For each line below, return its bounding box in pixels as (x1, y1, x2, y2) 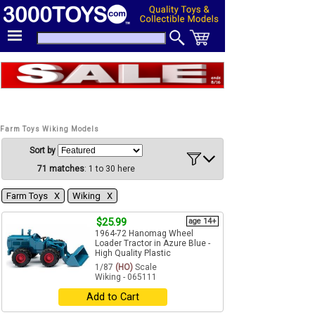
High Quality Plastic (95, 248, 171, 259)
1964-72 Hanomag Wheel (95, 229, 193, 239)
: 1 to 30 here (84, 164, 135, 174)
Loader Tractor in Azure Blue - (95, 238, 210, 249)
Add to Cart (86, 291, 139, 304)
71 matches (37, 164, 84, 174)
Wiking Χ (72, 191, 112, 202)
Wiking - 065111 (95, 272, 157, 283)
